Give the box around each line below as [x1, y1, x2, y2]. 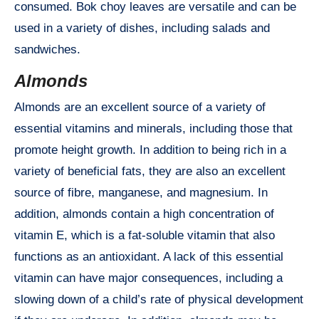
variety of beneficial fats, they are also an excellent [14, 164, 286, 178]
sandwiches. [14, 43, 80, 57]
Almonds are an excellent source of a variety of [14, 100, 266, 114]
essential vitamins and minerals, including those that [14, 121, 293, 135]
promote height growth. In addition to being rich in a [14, 142, 286, 157]
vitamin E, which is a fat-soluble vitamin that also [14, 228, 275, 242]
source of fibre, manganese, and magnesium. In [14, 185, 268, 199]
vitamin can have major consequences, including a [14, 271, 283, 285]
